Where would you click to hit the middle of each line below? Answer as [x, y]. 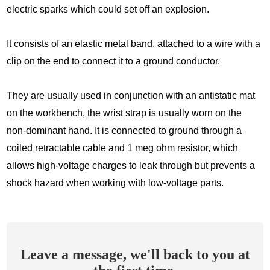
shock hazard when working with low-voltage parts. [117, 183]
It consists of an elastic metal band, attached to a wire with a [134, 44]
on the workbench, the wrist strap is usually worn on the [124, 113]
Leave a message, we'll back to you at [135, 255]
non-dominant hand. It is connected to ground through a [124, 131]
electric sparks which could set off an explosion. [108, 10]
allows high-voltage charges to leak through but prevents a [131, 166]
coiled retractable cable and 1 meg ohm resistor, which [123, 148]
